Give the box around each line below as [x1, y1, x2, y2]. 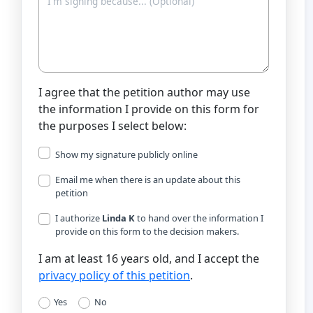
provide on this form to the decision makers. [55, 224, 239, 238]
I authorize [55, 211, 102, 224]
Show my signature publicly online [55, 147, 198, 161]
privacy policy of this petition [38, 267, 190, 283]
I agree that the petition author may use [38, 84, 250, 100]
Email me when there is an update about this [55, 173, 240, 186]
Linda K [102, 211, 135, 224]
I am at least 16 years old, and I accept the [38, 250, 259, 266]
